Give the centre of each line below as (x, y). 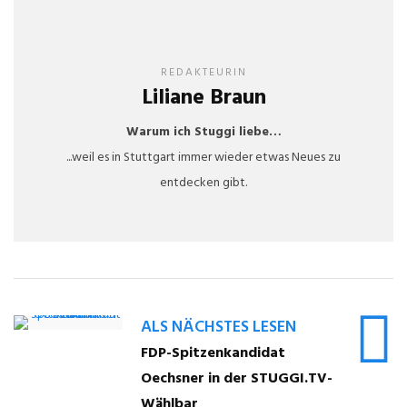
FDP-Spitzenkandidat (213, 353)
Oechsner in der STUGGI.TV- (237, 378)
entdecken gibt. (203, 183)
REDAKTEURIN (203, 72)
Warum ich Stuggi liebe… (203, 132)
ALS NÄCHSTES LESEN (218, 327)
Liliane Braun (203, 98)
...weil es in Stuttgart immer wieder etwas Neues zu (203, 157)
